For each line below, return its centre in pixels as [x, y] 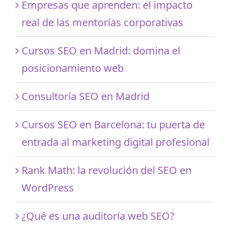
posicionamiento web [73, 68]
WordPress [48, 187]
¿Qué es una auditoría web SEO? [98, 216]
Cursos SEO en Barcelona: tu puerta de [113, 124]
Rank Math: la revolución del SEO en [107, 170]
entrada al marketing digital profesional [116, 142]
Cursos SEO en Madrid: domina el [101, 50]
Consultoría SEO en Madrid [85, 96]
